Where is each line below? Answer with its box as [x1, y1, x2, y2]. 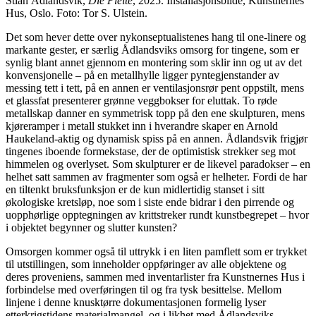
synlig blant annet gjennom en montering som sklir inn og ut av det [6, 56, 302, 69]
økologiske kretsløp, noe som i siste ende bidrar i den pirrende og [6, 196, 294, 209]
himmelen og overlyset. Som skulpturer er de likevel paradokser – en [6, 158, 310, 171]
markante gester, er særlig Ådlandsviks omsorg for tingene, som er [6, 44, 299, 56]
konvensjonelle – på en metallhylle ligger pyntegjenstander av [6, 69, 279, 82]
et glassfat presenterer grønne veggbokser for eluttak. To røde [6, 95, 277, 107]
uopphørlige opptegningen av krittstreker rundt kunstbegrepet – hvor [6, 209, 309, 221]
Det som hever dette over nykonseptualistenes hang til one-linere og [6, 31, 306, 44]
